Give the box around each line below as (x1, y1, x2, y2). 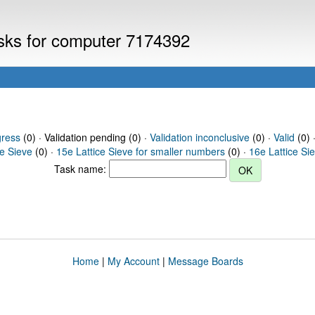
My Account (107, 254, 160, 268)
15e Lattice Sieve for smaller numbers (56, 144, 225, 158)
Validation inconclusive (149, 130, 250, 144)
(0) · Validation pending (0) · (20, 130, 150, 144)
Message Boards (167, 254, 243, 268)
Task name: (53, 161, 109, 176)
